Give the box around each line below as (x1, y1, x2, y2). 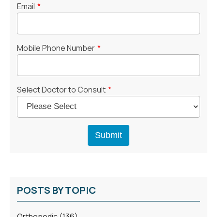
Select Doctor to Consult (17, 84, 106, 95)
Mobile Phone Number (17, 42, 95, 53)
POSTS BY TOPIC (17, 183, 96, 197)
